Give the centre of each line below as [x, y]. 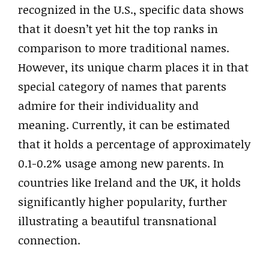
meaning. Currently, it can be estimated [124, 125]
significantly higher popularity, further [122, 201]
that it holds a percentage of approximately [134, 144]
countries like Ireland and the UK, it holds [129, 182]
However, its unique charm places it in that [133, 67]
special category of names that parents [122, 86]
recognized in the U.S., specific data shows [131, 9]
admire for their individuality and [108, 105]
